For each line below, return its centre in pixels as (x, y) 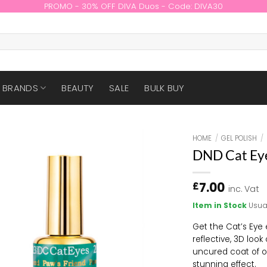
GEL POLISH (239, 138)
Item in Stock (221, 206)
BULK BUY (164, 88)
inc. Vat (244, 189)
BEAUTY (78, 88)
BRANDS (20, 88)
